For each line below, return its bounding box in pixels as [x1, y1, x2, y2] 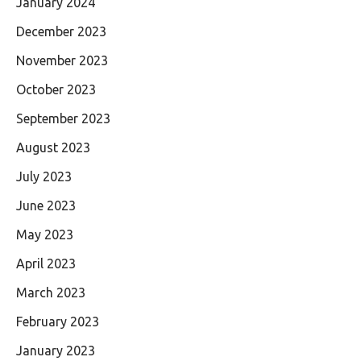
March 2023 [16, 284, 85, 300]
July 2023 [16, 168, 72, 184]
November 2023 [16, 52, 108, 68]
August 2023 [16, 139, 90, 155]
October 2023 [16, 81, 96, 97]
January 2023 [16, 342, 95, 358]
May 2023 [16, 226, 73, 242]
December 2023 [16, 23, 106, 39]
